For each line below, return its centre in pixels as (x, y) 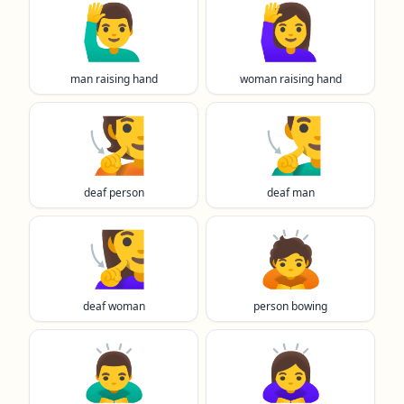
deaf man (290, 193)
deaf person (114, 193)
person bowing (290, 306)
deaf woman (114, 306)
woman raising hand (290, 79)
